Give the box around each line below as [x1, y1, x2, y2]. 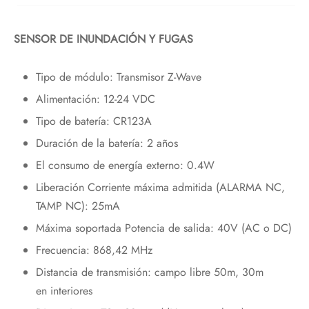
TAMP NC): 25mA [35, 198, 120, 215]
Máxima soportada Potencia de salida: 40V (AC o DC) [35, 220, 292, 237]
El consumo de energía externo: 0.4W [35, 157, 215, 174]
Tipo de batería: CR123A [35, 113, 152, 130]
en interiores [35, 283, 92, 299]
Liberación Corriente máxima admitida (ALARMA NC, [35, 179, 285, 196]
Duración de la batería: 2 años [35, 135, 178, 152]
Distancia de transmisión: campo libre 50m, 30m [35, 264, 263, 281]
